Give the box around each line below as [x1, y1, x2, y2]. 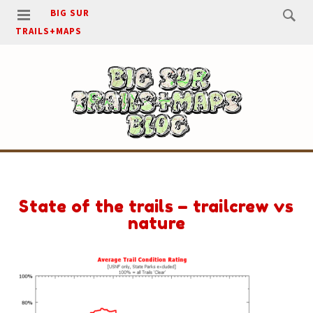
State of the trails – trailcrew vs [19, 196, 294, 217]
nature [127, 213, 186, 233]
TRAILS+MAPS [15, 25, 82, 37]
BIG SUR [50, 7, 90, 19]
